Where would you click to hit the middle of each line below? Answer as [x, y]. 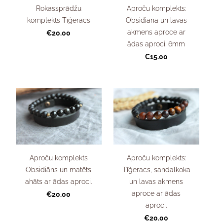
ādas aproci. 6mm [156, 44]
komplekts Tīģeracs [58, 20]
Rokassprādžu [58, 8]
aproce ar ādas [156, 193]
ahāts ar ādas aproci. [59, 182]
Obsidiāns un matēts [59, 170]
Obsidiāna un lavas [156, 20]
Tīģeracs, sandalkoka [156, 170]
